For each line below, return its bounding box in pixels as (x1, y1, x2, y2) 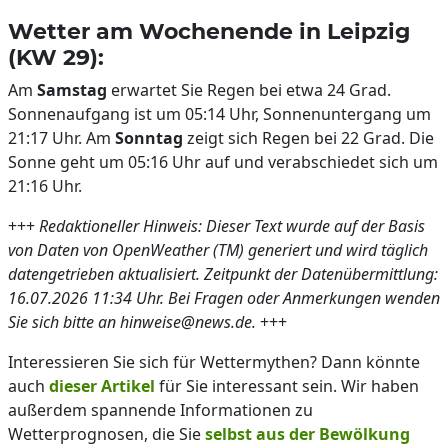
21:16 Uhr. (8, 175, 82, 197)
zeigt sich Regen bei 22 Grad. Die (183, 127, 434, 149)
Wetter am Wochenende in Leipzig (8, 18, 410, 44)
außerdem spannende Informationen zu (8, 399, 313, 421)
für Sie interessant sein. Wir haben (155, 375, 419, 397)
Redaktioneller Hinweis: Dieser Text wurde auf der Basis (39, 215, 425, 237)
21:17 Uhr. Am (8, 127, 115, 149)
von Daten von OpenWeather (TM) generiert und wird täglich (8, 239, 428, 261)
